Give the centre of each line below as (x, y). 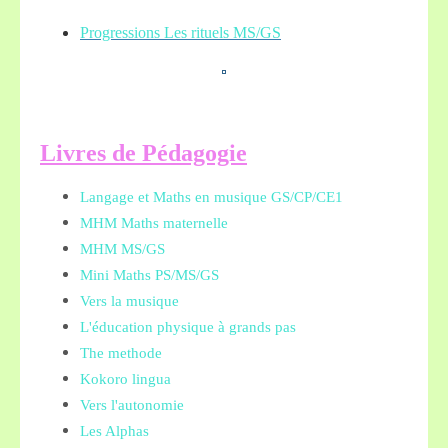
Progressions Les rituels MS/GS (180, 32)
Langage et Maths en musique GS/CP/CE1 (211, 197)
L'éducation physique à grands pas (188, 327)
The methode (121, 353)
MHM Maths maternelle (154, 223)
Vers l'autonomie (132, 405)
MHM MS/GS (122, 249)
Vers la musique (129, 301)
